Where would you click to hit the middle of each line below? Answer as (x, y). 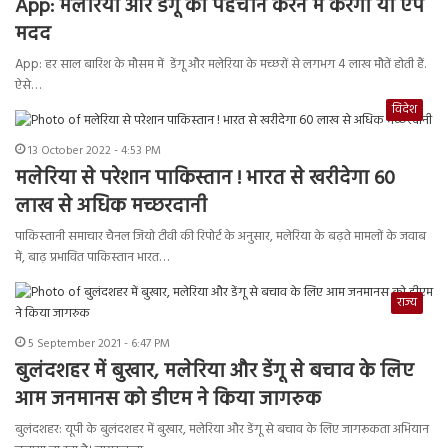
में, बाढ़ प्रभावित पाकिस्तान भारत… (92, 258)
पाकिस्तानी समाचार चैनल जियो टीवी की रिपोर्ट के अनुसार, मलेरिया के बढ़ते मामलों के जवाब (220, 237)
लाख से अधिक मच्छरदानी (111, 207)
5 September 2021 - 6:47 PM (99, 344)
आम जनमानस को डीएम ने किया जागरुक (168, 400)
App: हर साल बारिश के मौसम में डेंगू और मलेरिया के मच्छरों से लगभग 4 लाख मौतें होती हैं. (220, 65)
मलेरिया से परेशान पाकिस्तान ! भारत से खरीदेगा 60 (205, 179)
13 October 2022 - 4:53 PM (94, 151)
